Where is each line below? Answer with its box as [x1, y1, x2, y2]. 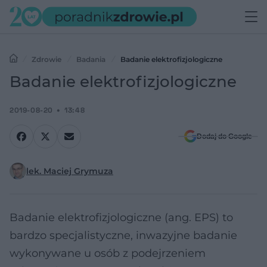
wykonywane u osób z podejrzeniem [10, 247, 206, 260]
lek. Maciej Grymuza [26, 166, 113, 176]
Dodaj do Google [197, 132, 252, 141]
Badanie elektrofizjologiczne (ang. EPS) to [10, 211, 233, 224]
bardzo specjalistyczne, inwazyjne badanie [10, 229, 237, 242]
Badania [76, 55, 105, 64]
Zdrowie [32, 55, 61, 64]
